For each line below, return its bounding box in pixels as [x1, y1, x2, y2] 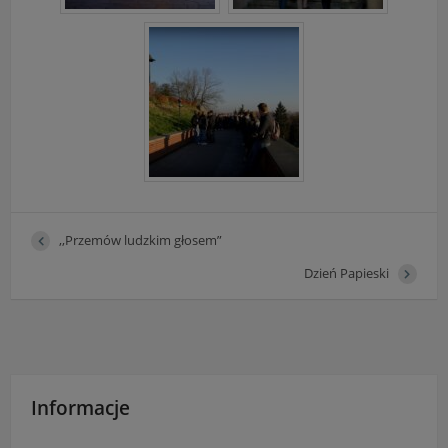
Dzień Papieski [303, 264, 389, 283]
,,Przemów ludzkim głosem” [59, 231, 223, 250]
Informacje [31, 394, 131, 420]
